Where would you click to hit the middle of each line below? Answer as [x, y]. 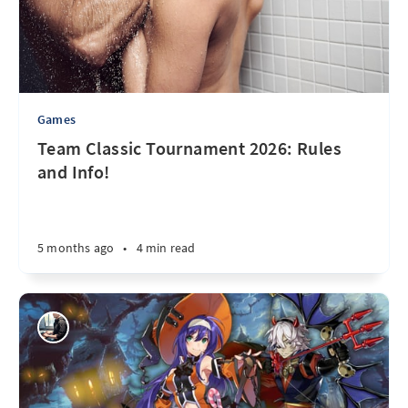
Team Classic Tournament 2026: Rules [189, 148]
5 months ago [76, 248]
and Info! [74, 172]
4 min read [166, 248]
